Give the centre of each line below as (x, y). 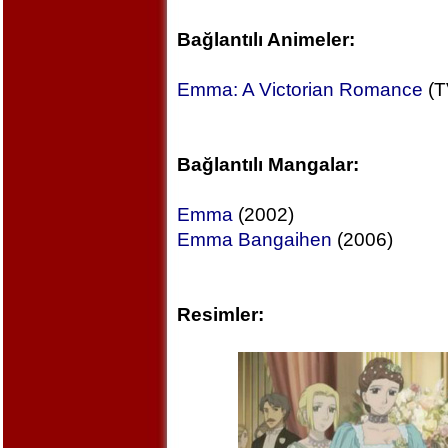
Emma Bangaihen (254, 239)
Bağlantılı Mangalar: (267, 164)
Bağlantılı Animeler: (265, 39)
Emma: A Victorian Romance (299, 89)
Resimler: (220, 314)
